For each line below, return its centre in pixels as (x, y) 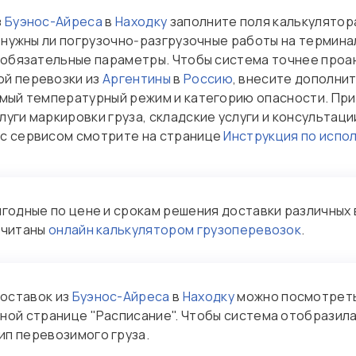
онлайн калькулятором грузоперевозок (175, 230)
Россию (208, 79)
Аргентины (137, 79)
